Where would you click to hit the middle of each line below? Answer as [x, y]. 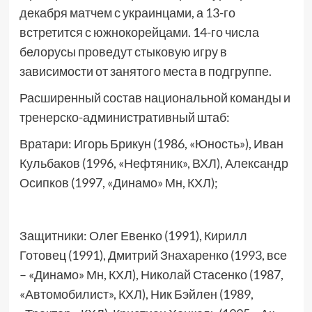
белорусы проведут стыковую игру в [123, 52]
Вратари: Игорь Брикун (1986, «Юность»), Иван [151, 143]
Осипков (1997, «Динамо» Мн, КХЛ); [118, 182]
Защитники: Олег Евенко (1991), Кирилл [133, 235]
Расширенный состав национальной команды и [155, 97]
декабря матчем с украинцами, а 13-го [127, 13]
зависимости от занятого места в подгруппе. [145, 71]
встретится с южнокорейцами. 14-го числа [139, 32]
